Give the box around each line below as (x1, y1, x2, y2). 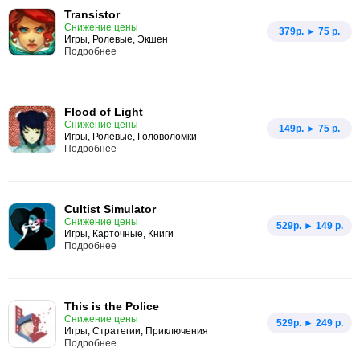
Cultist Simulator (64, 202, 156, 215)
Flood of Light (64, 105, 143, 118)
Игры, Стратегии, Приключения (64, 325, 208, 337)
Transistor (64, 8, 120, 21)
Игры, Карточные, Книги (64, 228, 174, 239)
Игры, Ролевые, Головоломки (64, 131, 197, 142)
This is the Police (64, 300, 159, 313)
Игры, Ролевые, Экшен (64, 34, 168, 45)
